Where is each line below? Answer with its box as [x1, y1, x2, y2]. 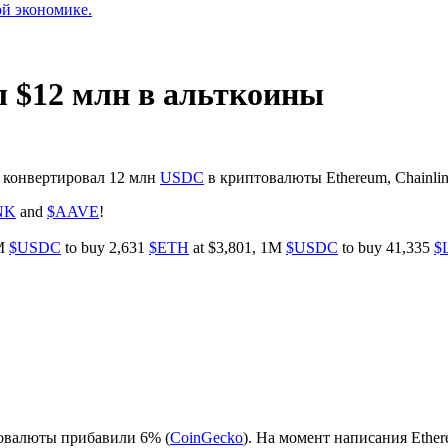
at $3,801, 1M [189, 238, 286, 256]
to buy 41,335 [338, 238, 434, 256]
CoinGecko [170, 428, 243, 446]
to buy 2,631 [61, 238, 149, 256]
